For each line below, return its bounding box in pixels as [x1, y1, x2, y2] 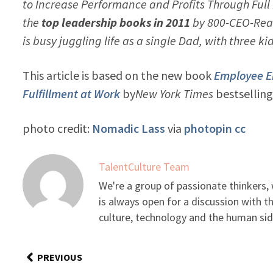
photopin [183, 120, 232, 136]
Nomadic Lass [91, 120, 165, 136]
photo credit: [22, 120, 92, 136]
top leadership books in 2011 [41, 14, 190, 30]
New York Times [135, 85, 213, 101]
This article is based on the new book [22, 67, 214, 83]
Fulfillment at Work [22, 85, 120, 101]
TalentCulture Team [98, 159, 190, 174]
